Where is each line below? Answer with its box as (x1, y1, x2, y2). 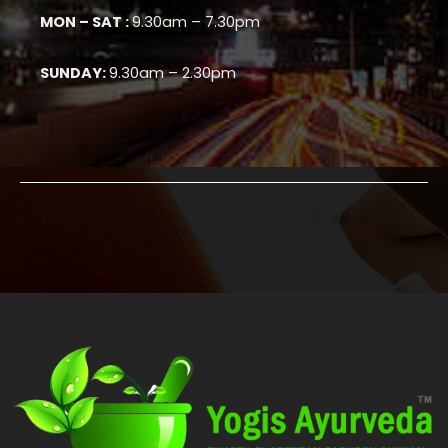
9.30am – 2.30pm (109, 62, 236, 83)
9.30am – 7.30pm (132, 12, 260, 33)
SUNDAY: (40, 62, 109, 83)
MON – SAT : (40, 12, 132, 33)
